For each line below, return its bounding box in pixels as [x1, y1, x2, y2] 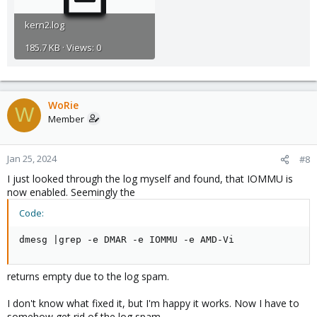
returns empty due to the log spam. [7, 269, 169, 283]
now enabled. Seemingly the [7, 185, 135, 199]
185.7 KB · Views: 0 [25, 40, 101, 54]
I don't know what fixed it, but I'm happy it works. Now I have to [7, 296, 299, 310]
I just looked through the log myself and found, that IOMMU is [7, 171, 293, 185]
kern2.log [25, 18, 64, 31]
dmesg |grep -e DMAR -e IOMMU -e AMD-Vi [19, 234, 234, 245]
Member [48, 112, 84, 125]
